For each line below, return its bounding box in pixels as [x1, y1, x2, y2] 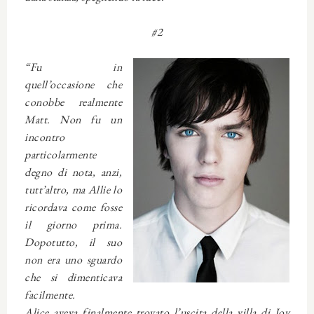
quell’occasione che [25, 76, 122, 92]
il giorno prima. [25, 217, 122, 232]
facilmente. [25, 287, 76, 302]
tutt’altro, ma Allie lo [25, 182, 122, 197]
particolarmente [25, 146, 97, 162]
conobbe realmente [25, 94, 122, 109]
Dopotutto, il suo [25, 234, 122, 250]
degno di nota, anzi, [25, 164, 122, 179]
